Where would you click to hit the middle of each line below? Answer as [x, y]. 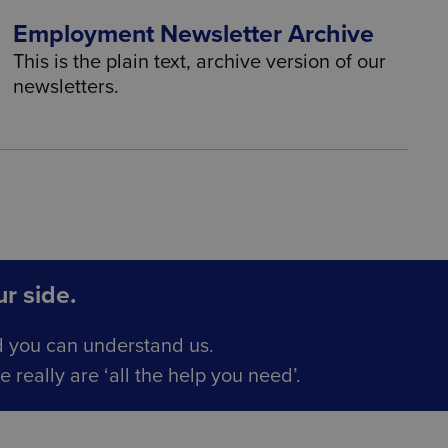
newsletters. [66, 87]
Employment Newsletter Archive [194, 34]
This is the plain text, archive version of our [200, 62]
